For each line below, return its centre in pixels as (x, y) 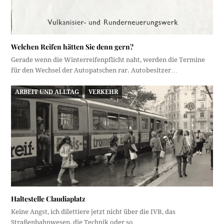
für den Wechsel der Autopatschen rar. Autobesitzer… (94, 70)
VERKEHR (103, 92)
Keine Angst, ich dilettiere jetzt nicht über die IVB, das (93, 211)
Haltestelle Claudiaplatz (48, 198)
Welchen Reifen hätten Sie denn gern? (72, 47)
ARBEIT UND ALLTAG (47, 92)
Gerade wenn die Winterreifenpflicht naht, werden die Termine (108, 60)
